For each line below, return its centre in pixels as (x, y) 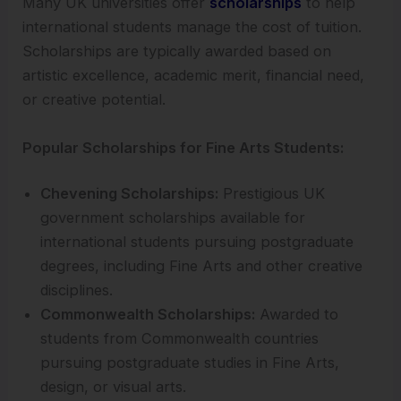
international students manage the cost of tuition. (192, 27)
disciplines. (77, 290)
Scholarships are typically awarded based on (177, 51)
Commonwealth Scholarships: (148, 315)
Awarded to (297, 315)
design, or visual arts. (114, 387)
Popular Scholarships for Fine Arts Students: (183, 147)
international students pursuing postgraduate (197, 242)
